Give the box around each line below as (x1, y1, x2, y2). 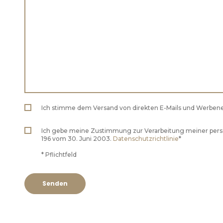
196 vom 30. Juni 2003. (41, 135, 113, 142)
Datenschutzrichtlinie (113, 135, 179, 142)
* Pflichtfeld (41, 151, 77, 158)
